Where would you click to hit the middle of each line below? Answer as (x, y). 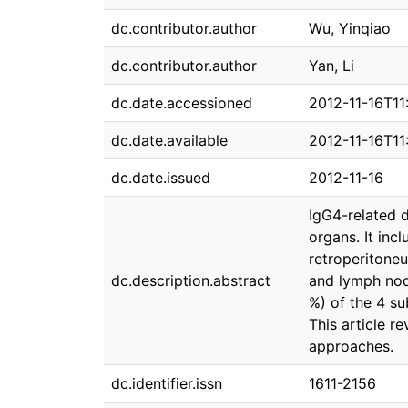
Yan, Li (331, 66)
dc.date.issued (161, 178)
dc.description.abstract (191, 280)
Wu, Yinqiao (350, 28)
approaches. (351, 346)
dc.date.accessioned (182, 103)
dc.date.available (169, 140)
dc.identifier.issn (167, 383)
